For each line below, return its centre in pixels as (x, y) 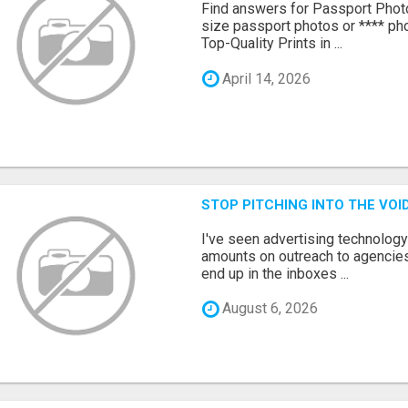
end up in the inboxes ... (275, 273)
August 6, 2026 (269, 309)
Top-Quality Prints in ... (272, 44)
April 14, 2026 (265, 78)
